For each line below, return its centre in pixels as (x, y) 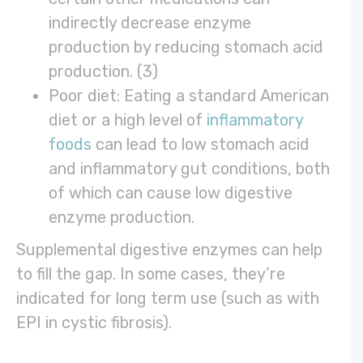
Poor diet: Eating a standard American (189, 96)
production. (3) (105, 72)
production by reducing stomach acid (186, 47)
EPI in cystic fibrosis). (96, 323)
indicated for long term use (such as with (168, 299)
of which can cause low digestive (171, 193)
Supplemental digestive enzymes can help (169, 250)
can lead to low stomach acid (201, 145)
